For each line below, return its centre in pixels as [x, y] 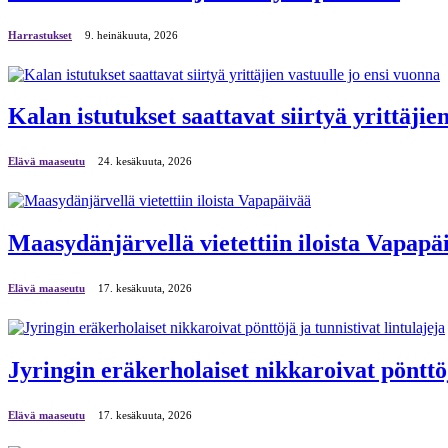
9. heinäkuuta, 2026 [131, 34]
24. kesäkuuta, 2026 [145, 161]
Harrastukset [40, 34]
